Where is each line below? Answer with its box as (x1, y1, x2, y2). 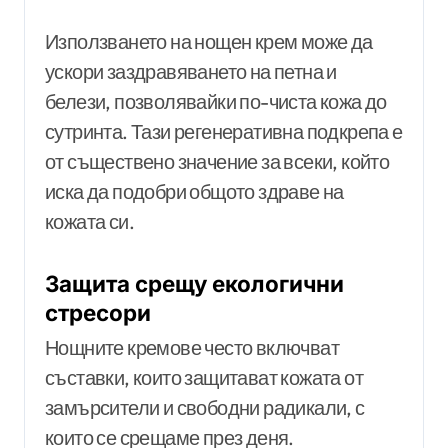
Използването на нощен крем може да (45, 28, 373, 54)
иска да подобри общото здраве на (45, 178, 344, 204)
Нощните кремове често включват (45, 334, 339, 360)
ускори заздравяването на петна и (45, 58, 337, 84)
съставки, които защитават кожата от (45, 364, 363, 390)
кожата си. (45, 208, 135, 234)
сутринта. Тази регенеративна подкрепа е (45, 118, 403, 144)
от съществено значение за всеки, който (45, 148, 390, 174)
